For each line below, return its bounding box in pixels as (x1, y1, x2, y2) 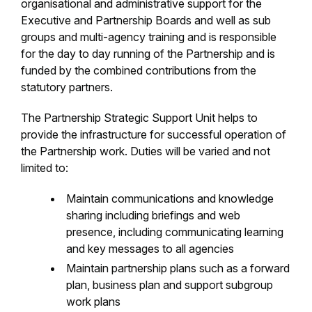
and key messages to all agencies (66, 242, 234, 256)
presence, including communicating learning (66, 225, 283, 239)
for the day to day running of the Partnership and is (21, 47, 275, 61)
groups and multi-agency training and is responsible (21, 30, 276, 44)
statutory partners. (21, 80, 113, 94)
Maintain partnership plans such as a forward (66, 261, 290, 275)
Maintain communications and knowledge (66, 192, 274, 205)
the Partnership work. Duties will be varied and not (21, 144, 270, 158)
